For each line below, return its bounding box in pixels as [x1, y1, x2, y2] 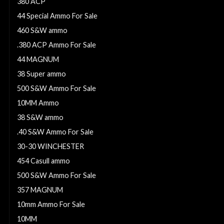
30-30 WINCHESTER [17, 142, 84, 151]
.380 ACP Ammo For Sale [17, 40, 96, 49]
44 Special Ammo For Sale [17, 11, 97, 20]
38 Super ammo [17, 69, 66, 78]
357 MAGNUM [17, 185, 63, 194]
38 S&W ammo [17, 113, 63, 122]
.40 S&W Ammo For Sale [17, 127, 93, 136]
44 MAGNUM [17, 55, 59, 64]
